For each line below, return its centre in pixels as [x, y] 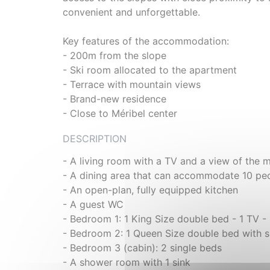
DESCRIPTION [95, 139]
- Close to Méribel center [120, 114]
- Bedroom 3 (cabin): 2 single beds [142, 248]
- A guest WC [93, 205]
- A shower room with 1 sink [127, 262]
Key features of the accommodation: [146, 41]
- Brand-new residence [115, 99]
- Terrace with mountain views [132, 85]
